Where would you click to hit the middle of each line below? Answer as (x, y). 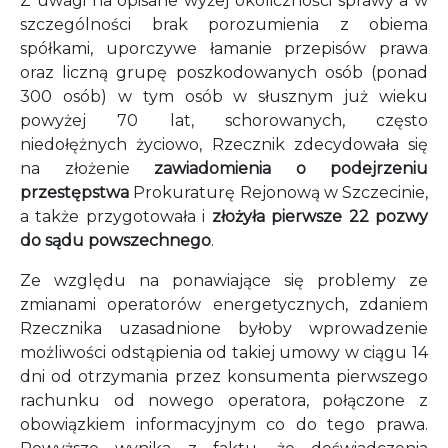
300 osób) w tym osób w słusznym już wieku (224, 96)
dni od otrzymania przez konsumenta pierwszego (224, 376)
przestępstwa (74, 192)
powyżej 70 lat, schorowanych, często (224, 120)
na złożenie (87, 168)
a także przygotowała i (116, 216)
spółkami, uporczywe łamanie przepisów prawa (224, 48)
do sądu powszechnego (115, 240)
